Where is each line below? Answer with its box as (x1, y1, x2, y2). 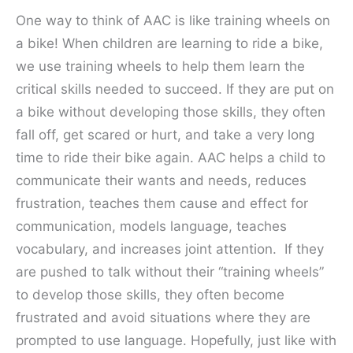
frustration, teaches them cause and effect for (16, 195, 308, 211)
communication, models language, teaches (16, 217, 287, 234)
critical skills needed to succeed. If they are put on (16, 80, 334, 97)
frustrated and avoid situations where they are (16, 309, 310, 325)
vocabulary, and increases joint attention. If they (16, 240, 324, 257)
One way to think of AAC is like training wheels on (16, 12, 330, 28)
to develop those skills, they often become (16, 286, 284, 303)
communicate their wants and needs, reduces (16, 172, 307, 188)
